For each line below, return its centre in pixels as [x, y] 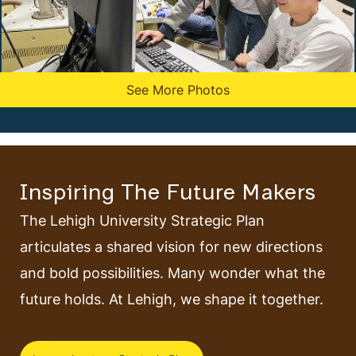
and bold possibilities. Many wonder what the [172, 273]
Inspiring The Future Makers [168, 195]
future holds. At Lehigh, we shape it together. [172, 299]
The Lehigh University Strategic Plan [142, 221]
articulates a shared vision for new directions [171, 247]
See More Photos [178, 90]
